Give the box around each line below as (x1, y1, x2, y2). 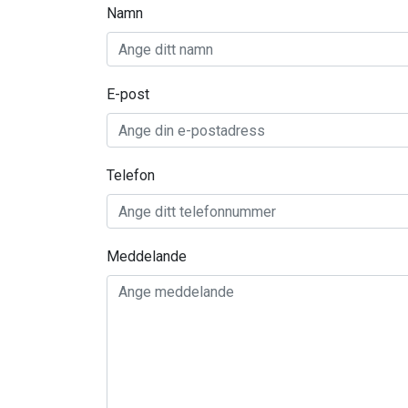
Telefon (107, 167, 155, 185)
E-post (107, 86, 149, 104)
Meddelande (107, 248, 187, 266)
